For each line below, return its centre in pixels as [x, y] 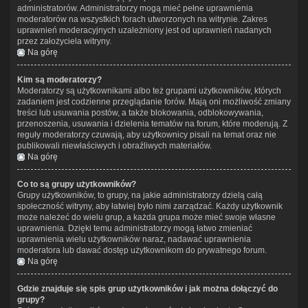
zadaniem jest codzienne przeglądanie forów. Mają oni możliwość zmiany [154, 101]
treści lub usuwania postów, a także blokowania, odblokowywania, [140, 112]
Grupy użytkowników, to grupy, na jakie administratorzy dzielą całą [140, 195]
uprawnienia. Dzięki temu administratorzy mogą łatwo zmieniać [135, 228]
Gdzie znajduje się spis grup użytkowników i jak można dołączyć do [147, 288]
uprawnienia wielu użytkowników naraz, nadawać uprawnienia [134, 239]
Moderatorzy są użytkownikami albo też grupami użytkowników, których [149, 90]
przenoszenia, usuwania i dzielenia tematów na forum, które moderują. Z [152, 123]
